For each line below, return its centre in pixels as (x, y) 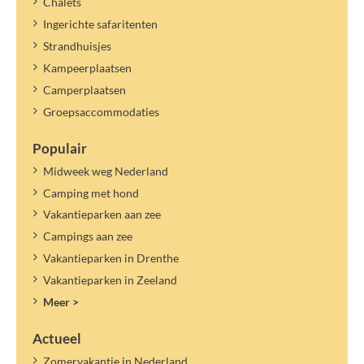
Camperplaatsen (84, 89)
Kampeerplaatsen (87, 68)
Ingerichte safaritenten (100, 24)
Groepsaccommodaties (101, 111)
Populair (60, 148)
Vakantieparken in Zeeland (110, 280)
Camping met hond (91, 193)
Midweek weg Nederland (105, 171)
